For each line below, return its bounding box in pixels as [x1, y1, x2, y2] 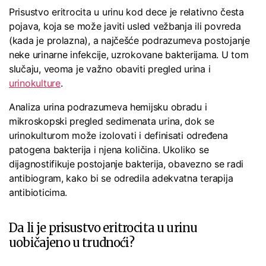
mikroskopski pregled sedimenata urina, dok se [9, 115, 214, 128]
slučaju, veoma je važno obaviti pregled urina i [9, 63, 211, 75]
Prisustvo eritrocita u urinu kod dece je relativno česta [9, 6, 244, 18]
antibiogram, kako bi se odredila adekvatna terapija [9, 172, 233, 185]
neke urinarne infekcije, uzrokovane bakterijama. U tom [9, 49, 249, 61]
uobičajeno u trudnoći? [9, 235, 134, 251]
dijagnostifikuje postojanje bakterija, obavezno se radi [9, 158, 244, 170]
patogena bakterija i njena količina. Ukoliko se [9, 144, 209, 156]
